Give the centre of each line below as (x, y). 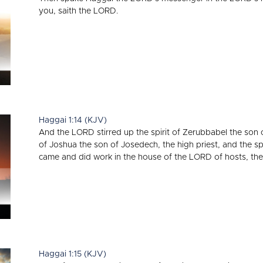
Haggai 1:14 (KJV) (73, 121)
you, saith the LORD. (78, 11)
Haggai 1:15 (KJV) (73, 254)
